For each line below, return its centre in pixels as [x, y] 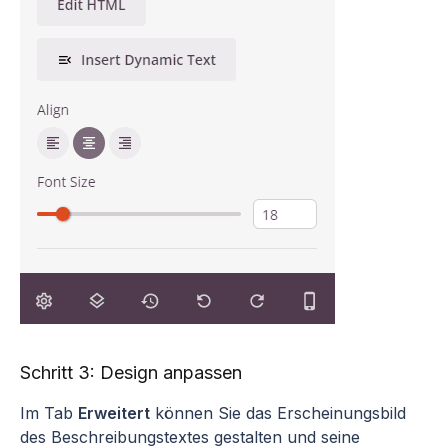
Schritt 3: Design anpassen [131, 372]
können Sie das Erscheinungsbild [278, 412]
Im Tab [49, 412]
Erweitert [114, 412]
